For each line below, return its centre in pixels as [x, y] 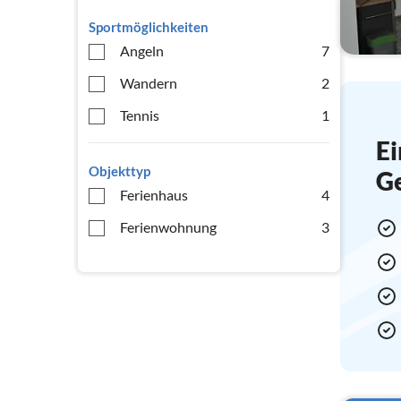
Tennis [140, 115]
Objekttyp [119, 171]
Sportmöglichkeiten [149, 27]
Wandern [149, 83]
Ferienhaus [154, 195]
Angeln [142, 51]
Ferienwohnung [168, 227]
